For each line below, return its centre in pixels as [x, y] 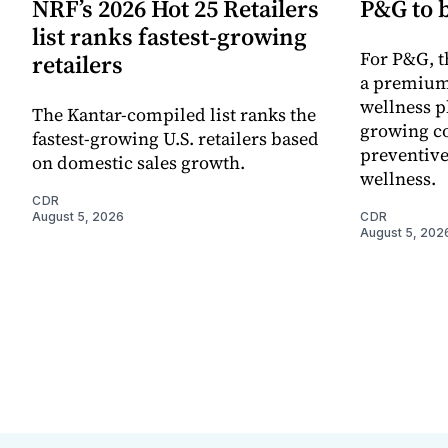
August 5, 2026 [78, 216]
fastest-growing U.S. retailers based [175, 138]
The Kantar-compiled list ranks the [174, 114]
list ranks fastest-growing [169, 36]
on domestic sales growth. [138, 162]
